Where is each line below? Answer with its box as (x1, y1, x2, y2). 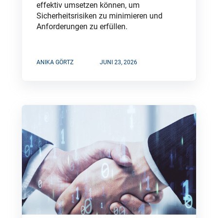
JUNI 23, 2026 (100, 58, 137, 66)
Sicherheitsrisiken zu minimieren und (36, 11, 163, 20)
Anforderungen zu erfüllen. (36, 21, 127, 31)
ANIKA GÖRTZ (36, 58, 73, 66)
